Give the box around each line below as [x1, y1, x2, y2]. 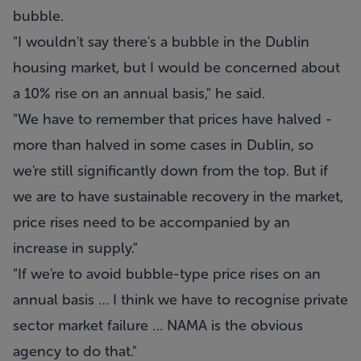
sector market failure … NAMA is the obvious [13, 317, 303, 334]
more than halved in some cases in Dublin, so [13, 136, 313, 154]
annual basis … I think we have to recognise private [13, 291, 348, 309]
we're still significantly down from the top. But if [13, 162, 328, 180]
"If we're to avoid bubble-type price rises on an [13, 265, 321, 283]
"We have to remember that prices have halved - [13, 110, 332, 128]
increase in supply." [13, 239, 138, 257]
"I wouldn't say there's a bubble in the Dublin [13, 33, 309, 51]
